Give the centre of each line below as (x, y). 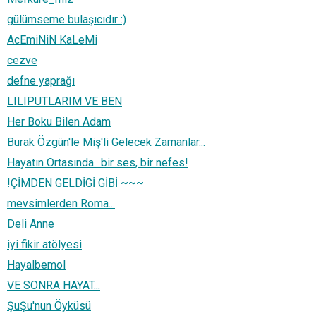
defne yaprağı (41, 80)
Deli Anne (31, 224)
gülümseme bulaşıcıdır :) (67, 19)
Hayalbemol (36, 265)
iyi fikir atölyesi (44, 244)
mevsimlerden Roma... (61, 203)
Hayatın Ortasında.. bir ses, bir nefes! (98, 162)
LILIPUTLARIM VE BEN (65, 101)
